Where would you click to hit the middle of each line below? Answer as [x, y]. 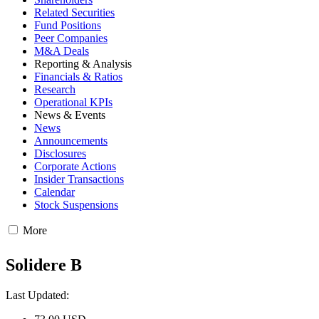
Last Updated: [37, 295]
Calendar [54, 192]
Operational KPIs [73, 102]
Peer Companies [71, 38]
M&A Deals [62, 51]
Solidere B [44, 265]
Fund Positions [68, 25]
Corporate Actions [75, 166]
